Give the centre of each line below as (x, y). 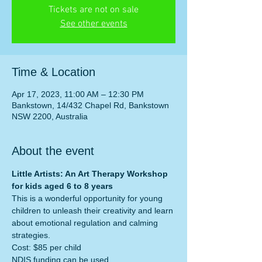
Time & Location (54, 72)
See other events (94, 24)
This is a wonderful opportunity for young (88, 198)
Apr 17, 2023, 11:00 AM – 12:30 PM (78, 94)
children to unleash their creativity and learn (94, 211)
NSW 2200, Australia (50, 116)
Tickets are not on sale (94, 10)
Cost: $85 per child (46, 247)
